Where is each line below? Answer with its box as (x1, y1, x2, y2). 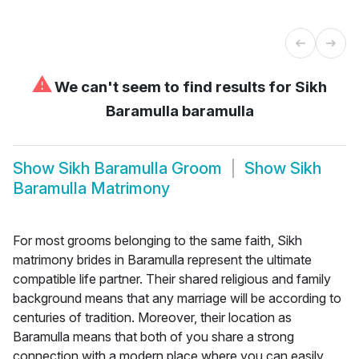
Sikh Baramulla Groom (58, 159, 222, 179)
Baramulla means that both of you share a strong (13, 328, 294, 345)
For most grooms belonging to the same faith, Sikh (13, 232, 302, 248)
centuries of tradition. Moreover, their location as (13, 309, 292, 325)
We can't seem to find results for (51, 77, 295, 96)
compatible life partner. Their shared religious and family (13, 270, 331, 287)
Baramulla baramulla (105, 101, 254, 120)
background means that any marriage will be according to (13, 289, 341, 306)
